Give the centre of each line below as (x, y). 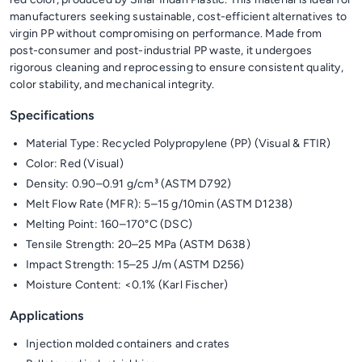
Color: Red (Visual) (75, 164)
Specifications (52, 115)
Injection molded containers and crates (128, 344)
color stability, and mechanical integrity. (112, 84)
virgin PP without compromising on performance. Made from (166, 34)
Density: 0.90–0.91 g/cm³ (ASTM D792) (129, 184)
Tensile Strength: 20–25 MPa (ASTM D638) (138, 244)
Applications (46, 316)
